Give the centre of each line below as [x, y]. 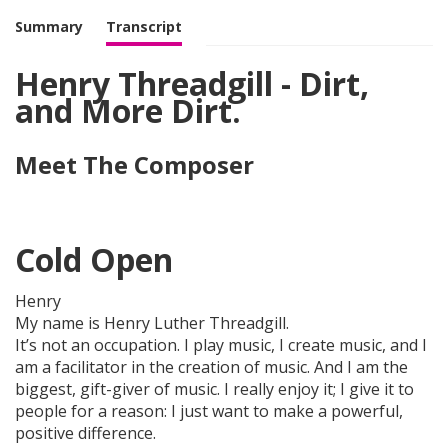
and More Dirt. [128, 111]
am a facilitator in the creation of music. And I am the [211, 366]
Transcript [144, 27]
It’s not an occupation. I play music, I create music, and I [221, 344]
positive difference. [85, 432]
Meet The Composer [134, 165]
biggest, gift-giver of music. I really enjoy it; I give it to [214, 388]
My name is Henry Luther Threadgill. [152, 322]
